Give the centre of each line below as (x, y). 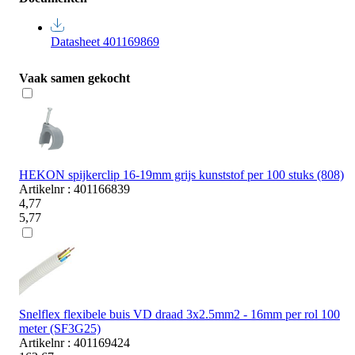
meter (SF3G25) (60, 328)
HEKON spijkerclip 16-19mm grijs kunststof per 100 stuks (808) (181, 174)
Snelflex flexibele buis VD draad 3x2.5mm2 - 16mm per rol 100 (179, 314)
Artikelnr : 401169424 (74, 342)
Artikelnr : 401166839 (74, 189)
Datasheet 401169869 (105, 41)
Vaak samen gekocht (74, 78)
